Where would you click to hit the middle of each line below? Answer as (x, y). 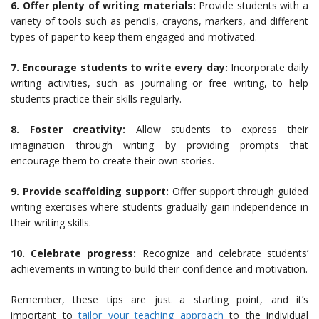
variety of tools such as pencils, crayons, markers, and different (159, 21)
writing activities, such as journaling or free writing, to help (159, 83)
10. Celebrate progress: (74, 253)
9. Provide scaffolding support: (90, 192)
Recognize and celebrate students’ (223, 253)
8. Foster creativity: (68, 130)
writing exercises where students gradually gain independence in (159, 207)
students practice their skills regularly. (96, 99)
